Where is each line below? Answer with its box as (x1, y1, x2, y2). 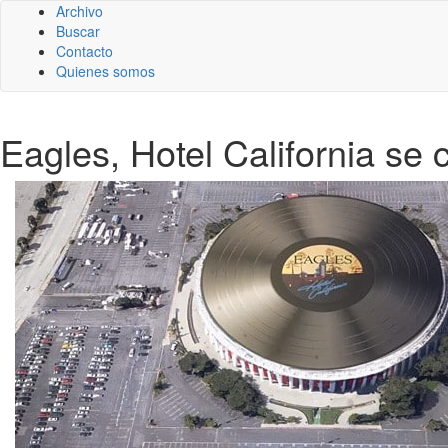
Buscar (56, 21, 100, 41)
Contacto (56, 41, 113, 61)
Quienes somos (56, 61, 155, 81)
